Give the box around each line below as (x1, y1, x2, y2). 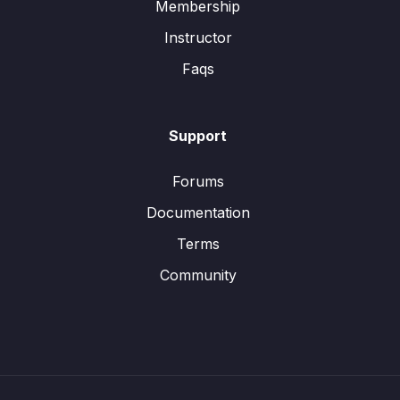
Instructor (163, 29, 232, 46)
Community (159, 266, 237, 284)
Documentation (146, 204, 250, 221)
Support (169, 127, 227, 145)
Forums (171, 172, 224, 190)
